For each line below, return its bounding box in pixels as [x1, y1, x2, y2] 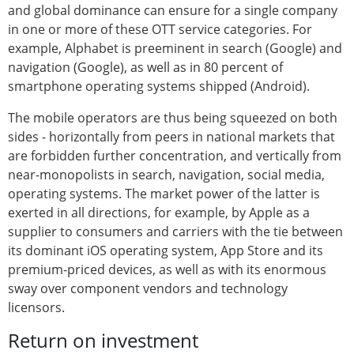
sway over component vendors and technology [8, 279, 288, 297]
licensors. [8, 298, 65, 316]
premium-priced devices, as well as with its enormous [8, 260, 326, 278]
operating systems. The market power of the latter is [8, 184, 320, 202]
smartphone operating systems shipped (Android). [8, 77, 310, 95]
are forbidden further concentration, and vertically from [8, 146, 341, 164]
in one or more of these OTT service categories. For [8, 20, 312, 38]
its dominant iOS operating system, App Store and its [8, 241, 323, 259]
